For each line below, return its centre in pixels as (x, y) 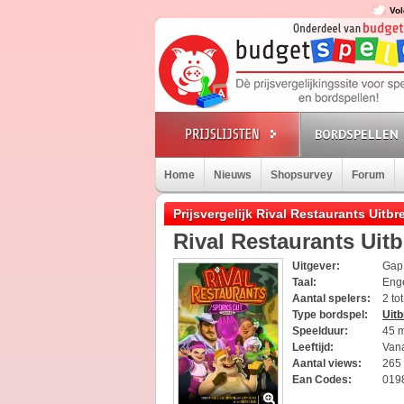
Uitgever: (316, 266)
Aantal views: (327, 363)
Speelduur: (320, 331)
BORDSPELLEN (357, 134)
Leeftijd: (313, 347)
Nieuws (233, 175)
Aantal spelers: (331, 298)
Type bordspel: (330, 315)
